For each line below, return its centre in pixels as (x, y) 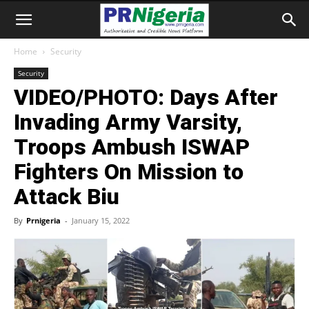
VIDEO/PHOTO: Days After (146, 97)
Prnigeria (43, 220)
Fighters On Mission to (129, 172)
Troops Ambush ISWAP (132, 147)
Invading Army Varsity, (128, 122)
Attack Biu (67, 197)
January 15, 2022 (101, 220)
